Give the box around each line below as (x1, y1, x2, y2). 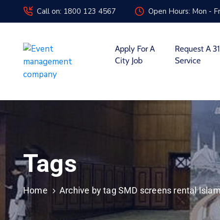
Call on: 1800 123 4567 (37, 6, 116, 16)
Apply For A (114, 44, 155, 54)
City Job (114, 55, 142, 65)
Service (175, 55, 201, 65)
